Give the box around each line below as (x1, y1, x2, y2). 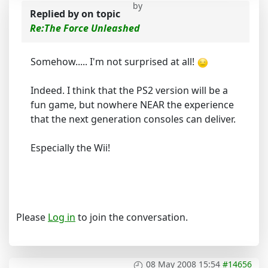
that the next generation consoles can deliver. (31, 112, 236, 126)
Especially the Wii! (31, 141, 110, 155)
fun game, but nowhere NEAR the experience (31, 98, 234, 112)
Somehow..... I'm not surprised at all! (31, 55, 197, 69)
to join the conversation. (75, 211, 188, 224)
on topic (81, 7, 120, 21)
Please (16, 211, 48, 224)
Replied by (30, 7, 81, 21)
